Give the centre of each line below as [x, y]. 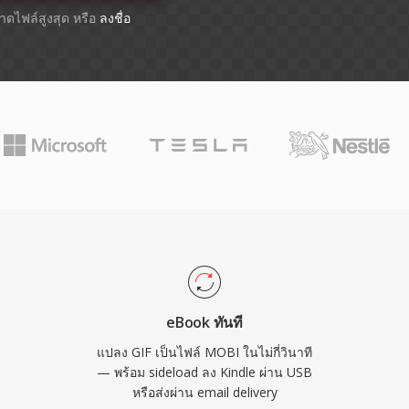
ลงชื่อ [115, 18]
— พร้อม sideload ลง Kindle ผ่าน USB [204, 372]
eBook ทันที [204, 322]
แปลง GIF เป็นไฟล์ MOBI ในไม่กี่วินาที [204, 352]
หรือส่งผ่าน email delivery [204, 392]
